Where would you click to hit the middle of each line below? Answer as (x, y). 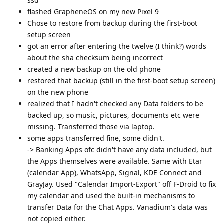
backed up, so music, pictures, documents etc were (113, 115)
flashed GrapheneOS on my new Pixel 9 (93, 11)
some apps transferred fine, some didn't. (96, 138)
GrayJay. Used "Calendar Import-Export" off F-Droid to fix (122, 184)
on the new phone (58, 92)
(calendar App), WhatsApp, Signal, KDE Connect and (115, 172)
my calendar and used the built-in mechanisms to (111, 195)
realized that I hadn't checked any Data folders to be (115, 103)
